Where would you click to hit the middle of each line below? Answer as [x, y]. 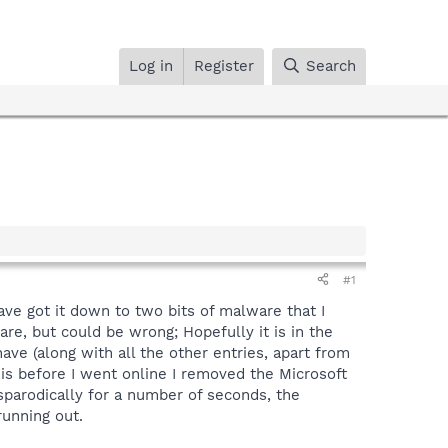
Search [331, 65]
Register [224, 65]
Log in [151, 65]
